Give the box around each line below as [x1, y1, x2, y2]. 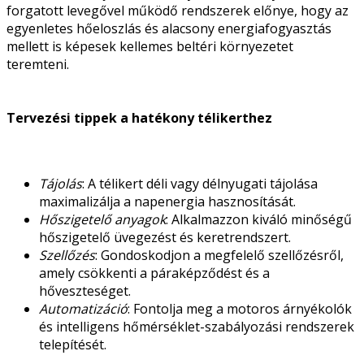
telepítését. [39, 335, 106, 353]
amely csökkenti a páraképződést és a [39, 263, 270, 282]
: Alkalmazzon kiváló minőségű [166, 210, 352, 228]
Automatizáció [39, 299, 128, 318]
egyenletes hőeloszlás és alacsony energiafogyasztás [6, 19, 331, 38]
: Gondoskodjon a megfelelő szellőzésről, [95, 245, 344, 264]
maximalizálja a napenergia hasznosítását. [39, 192, 296, 210]
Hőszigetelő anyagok [39, 210, 166, 228]
